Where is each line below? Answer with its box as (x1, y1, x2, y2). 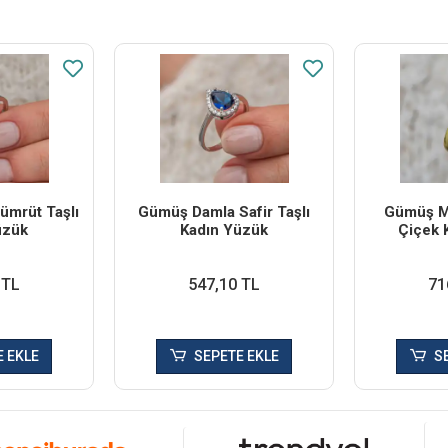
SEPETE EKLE (193, 348, 279, 364)
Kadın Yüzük (180, 221, 268, 239)
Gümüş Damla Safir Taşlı (138, 203, 310, 221)
